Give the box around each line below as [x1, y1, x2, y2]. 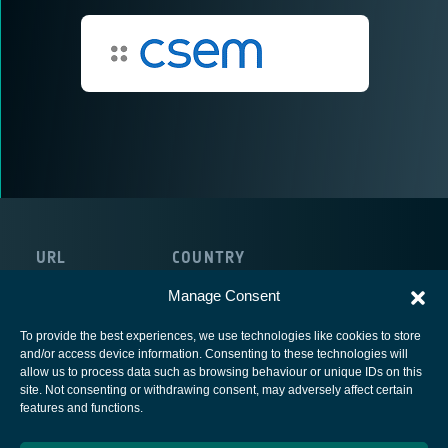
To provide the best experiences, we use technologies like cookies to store [20, 329, 421, 343]
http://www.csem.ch [36, 272, 172, 290]
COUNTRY [172, 247, 246, 267]
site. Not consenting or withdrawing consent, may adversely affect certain [20, 383, 413, 397]
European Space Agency [146, 391, 302, 411]
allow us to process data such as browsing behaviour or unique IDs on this [20, 365, 422, 379]
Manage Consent [168, 287, 280, 304]
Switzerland [172, 272, 256, 290]
